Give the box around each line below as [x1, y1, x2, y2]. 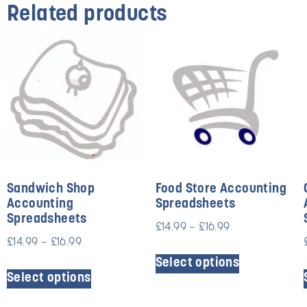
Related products [7, 3, 168, 26]
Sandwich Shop [7, 183, 95, 197]
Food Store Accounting [155, 183, 287, 197]
